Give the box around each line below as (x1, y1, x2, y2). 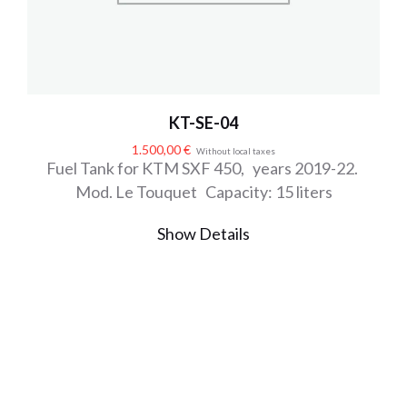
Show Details (157, 223, 250, 243)
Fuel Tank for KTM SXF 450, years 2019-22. (46, 157, 361, 178)
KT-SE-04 (169, 112, 238, 133)
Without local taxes (196, 145, 275, 156)
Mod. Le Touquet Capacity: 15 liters (74, 181, 333, 202)
